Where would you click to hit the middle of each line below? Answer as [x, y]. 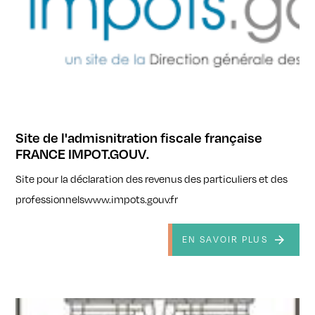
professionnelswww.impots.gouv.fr [97, 199]
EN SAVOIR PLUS [225, 240]
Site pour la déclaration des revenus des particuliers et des [152, 178]
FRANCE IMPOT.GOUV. [83, 153]
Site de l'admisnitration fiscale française [139, 137]
